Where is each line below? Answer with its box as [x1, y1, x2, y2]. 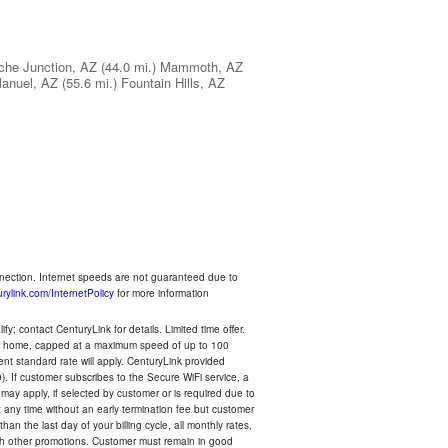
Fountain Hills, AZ [121, 73, 225, 92]
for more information [114, 286, 209, 300]
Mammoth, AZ [160, 57, 243, 76]
